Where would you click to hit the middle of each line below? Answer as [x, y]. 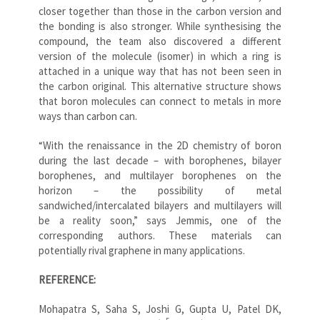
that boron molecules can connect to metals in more [160, 101]
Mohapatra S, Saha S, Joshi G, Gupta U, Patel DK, [160, 309]
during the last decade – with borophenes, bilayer [160, 160]
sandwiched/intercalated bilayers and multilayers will [160, 205]
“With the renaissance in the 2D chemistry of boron [160, 145]
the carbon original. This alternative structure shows [160, 86]
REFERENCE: [67, 279]
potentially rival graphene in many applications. [142, 250]
